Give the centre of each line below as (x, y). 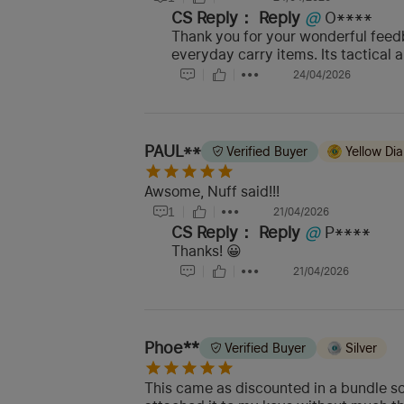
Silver (361, 349)
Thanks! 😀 (207, 252)
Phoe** (172, 348)
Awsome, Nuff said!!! (212, 192)
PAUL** (173, 151)
